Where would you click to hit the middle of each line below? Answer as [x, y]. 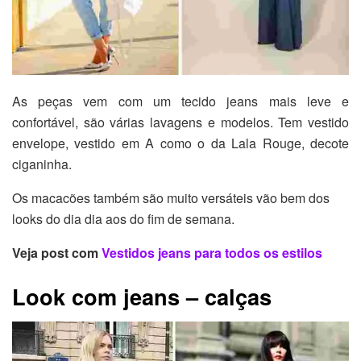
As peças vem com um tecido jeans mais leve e [180, 102]
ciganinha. [42, 164]
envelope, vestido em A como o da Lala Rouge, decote [180, 143]
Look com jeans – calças [142, 296]
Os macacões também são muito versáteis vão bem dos [171, 198]
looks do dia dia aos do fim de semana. [123, 219]
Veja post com [57, 253]
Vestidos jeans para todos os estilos [212, 253]
